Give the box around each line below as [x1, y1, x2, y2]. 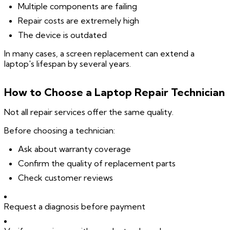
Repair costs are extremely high [18, 15, 140, 26]
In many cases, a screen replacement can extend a [4, 48, 195, 59]
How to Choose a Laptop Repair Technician [4, 85, 225, 99]
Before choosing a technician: [4, 125, 115, 136]
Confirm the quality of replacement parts [18, 158, 176, 169]
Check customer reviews [18, 172, 113, 183]
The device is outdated [18, 30, 107, 41]
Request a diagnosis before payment [4, 201, 145, 212]
